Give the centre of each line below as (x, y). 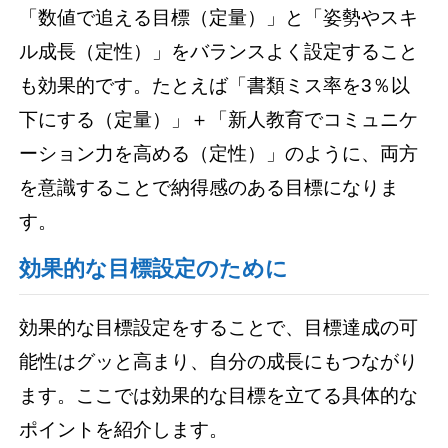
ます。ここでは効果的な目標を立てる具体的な (219, 396)
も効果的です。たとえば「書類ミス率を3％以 (215, 85)
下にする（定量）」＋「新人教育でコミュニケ (219, 119)
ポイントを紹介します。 (124, 430)
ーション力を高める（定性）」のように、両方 (219, 153)
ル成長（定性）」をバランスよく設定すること (219, 51)
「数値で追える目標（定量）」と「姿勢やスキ (219, 17)
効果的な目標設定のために (154, 268)
